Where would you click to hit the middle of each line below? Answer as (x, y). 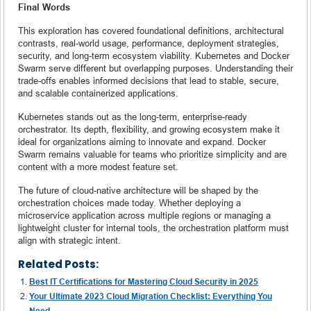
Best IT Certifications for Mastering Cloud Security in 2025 (144, 281)
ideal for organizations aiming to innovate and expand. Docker (142, 141)
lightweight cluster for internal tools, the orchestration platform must (153, 227)
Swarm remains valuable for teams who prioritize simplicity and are (152, 154)
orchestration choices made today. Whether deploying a (129, 202)
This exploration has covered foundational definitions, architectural (151, 30)
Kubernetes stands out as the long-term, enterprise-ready (133, 116)
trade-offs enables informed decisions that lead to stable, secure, (149, 80)
